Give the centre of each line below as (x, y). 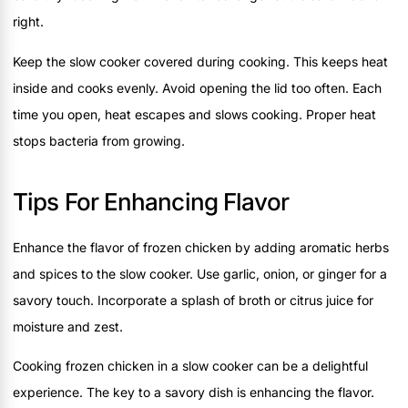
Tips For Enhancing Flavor (151, 201)
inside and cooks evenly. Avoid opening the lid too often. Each (197, 87)
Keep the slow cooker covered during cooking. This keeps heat (200, 61)
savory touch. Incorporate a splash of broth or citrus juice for (193, 300)
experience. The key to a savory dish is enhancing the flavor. (194, 393)
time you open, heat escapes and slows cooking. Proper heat (194, 114)
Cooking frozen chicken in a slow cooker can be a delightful (190, 366)
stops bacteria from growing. (99, 140)
